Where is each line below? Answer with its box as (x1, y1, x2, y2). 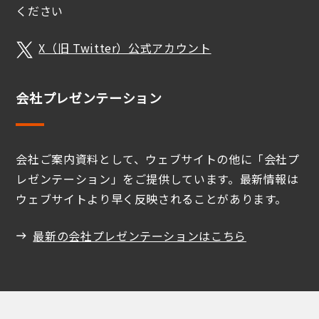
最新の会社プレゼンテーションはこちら (33, 227, 246, 244)
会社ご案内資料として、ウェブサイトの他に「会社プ (16, 150, 300, 167)
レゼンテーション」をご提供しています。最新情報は (16, 170, 299, 187)
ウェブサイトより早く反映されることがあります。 (16, 190, 288, 207)
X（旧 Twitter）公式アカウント (38, 39, 211, 56)
